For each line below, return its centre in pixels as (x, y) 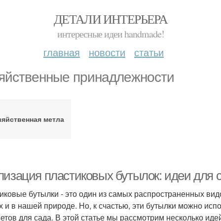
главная (62, 52)
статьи (149, 52)
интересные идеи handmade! (110, 34)
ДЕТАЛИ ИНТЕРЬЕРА (110, 19)
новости (107, 52)
